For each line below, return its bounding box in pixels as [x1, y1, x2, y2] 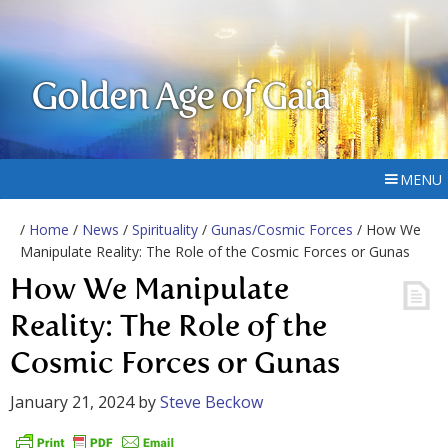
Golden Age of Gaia [31, 80, 331, 118]
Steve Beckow [160, 391, 263, 413]
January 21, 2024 [10, 391, 134, 413]
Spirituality [132, 220, 198, 239]
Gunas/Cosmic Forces [211, 220, 353, 239]
